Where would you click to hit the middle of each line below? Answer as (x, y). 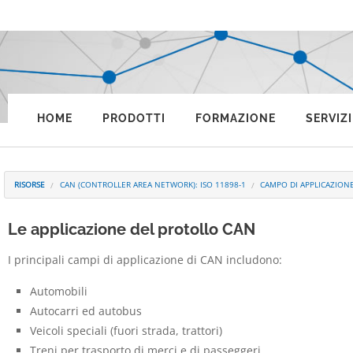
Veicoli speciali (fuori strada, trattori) (126, 330)
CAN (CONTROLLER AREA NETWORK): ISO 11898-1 (152, 185)
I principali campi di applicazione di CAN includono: (145, 259)
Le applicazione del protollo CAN (131, 229)
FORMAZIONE (235, 119)
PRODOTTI (134, 119)
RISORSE (30, 185)
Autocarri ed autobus (85, 310)
